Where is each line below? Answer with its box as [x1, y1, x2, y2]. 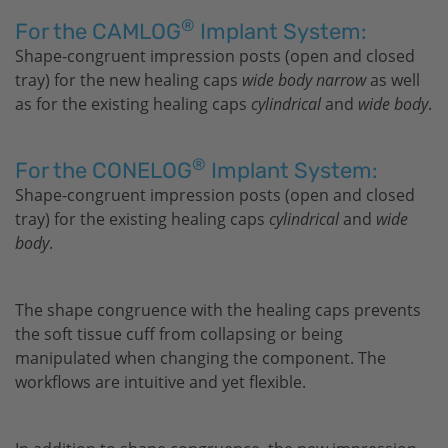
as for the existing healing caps [15, 93, 251, 115]
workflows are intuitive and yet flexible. [15, 371, 306, 393]
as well [366, 69, 420, 91]
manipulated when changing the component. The [15, 347, 386, 369]
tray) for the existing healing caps [15, 208, 269, 230]
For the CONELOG [15, 157, 192, 184]
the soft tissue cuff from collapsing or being [15, 323, 343, 345]
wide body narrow [242, 69, 366, 91]
